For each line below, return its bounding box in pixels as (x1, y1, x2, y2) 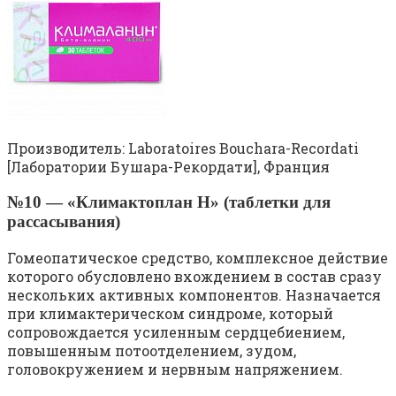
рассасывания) (7, 212, 120, 231)
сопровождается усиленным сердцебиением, (7, 322, 345, 341)
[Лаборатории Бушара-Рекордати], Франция (7, 157, 330, 177)
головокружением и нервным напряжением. (7, 359, 343, 378)
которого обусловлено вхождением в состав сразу (7, 266, 382, 286)
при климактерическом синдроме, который (7, 303, 333, 323)
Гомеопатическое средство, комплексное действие (7, 247, 388, 267)
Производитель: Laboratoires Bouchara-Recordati (7, 139, 359, 158)
